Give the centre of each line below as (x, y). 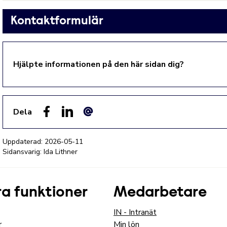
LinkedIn (76, 123)
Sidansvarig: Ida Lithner (40, 152)
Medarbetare (160, 193)
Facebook (58, 123)
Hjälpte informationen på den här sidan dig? (99, 64)
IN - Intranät (135, 212)
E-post (94, 123)
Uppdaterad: (24, 142)
